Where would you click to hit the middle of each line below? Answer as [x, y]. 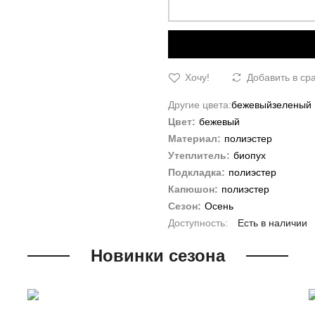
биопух [250, 155]
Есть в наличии [272, 223]
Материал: [194, 138]
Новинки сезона [157, 255]
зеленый [292, 104]
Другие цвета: [200, 104]
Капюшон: [193, 189]
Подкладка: [197, 172]
